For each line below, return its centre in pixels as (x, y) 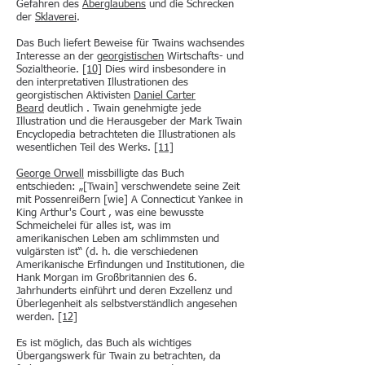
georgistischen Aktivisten (75, 96)
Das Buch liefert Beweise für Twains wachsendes (130, 44)
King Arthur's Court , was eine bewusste (110, 213)
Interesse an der (57, 57)
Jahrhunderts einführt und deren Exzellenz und (124, 291)
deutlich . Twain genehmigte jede (123, 109)
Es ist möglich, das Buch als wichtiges (104, 343)
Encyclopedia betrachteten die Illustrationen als (126, 135)
